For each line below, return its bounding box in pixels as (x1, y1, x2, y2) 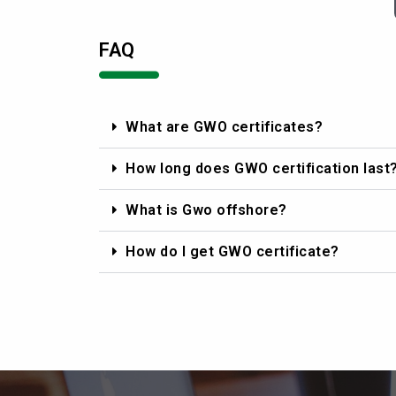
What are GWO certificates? (126, 118, 323, 135)
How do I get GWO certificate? (126, 242, 339, 260)
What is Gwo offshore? (126, 201, 287, 218)
